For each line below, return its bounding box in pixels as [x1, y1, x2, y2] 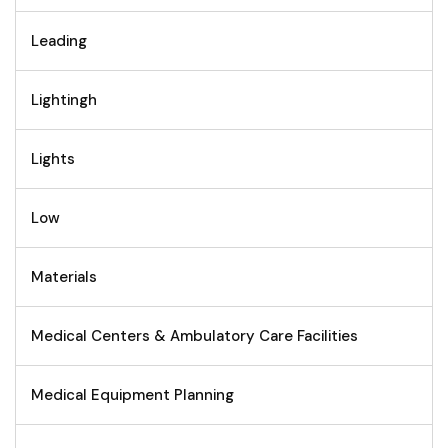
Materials [31, 267, 97, 288]
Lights [31, 149, 75, 170]
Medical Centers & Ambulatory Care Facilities [31, 326, 358, 347]
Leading [31, 31, 87, 52]
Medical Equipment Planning [31, 385, 234, 406]
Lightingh [31, 90, 97, 111]
